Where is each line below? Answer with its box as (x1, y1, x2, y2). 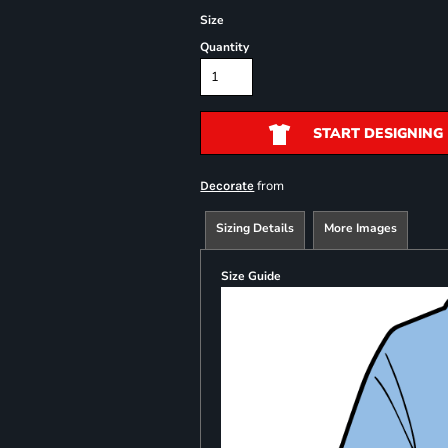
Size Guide (221, 268, 282, 284)
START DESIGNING (312, 124, 443, 144)
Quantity (200, 39, 250, 55)
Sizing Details (216, 220, 295, 236)
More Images (324, 220, 398, 236)
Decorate (200, 178, 255, 193)
